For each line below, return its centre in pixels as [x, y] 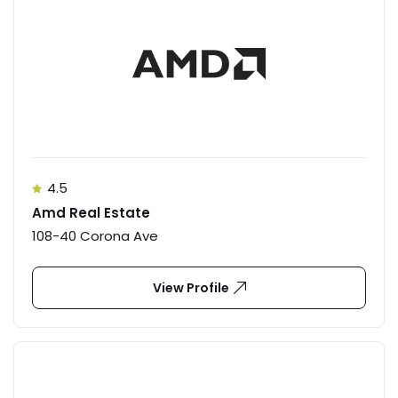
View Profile [191, 287]
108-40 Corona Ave [95, 235]
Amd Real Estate [91, 212]
